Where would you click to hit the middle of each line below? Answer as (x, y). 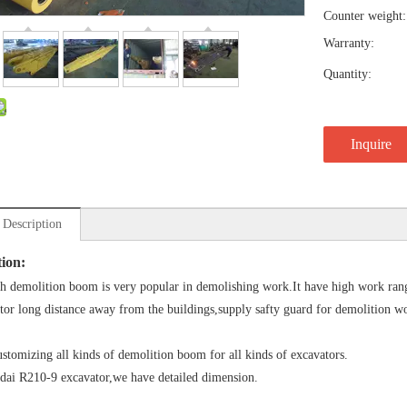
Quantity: (347, 74)
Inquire (371, 144)
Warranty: (349, 43)
